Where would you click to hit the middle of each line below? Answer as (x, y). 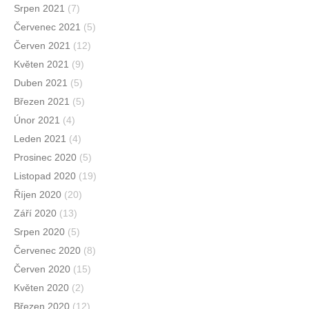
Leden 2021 (40, 139)
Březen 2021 (42, 102)
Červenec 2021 (47, 27)
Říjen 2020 (38, 195)
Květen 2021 (41, 64)
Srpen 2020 (39, 232)
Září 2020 (35, 213)
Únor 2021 (37, 120)
